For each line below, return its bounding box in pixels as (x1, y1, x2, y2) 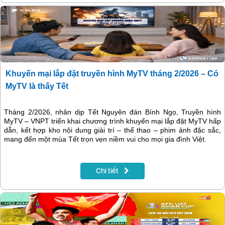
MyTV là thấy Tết (6, 82, 68, 91)
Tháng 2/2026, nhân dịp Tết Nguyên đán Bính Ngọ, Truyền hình (4, 108, 221, 117)
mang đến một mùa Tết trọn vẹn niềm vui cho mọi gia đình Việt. (4, 135, 206, 144)
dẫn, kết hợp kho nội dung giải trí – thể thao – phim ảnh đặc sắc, (4, 126, 221, 135)
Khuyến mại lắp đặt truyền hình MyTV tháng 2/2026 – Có (6, 69, 218, 78)
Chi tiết (96, 167, 120, 175)
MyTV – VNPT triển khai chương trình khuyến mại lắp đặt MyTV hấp (4, 117, 221, 126)
